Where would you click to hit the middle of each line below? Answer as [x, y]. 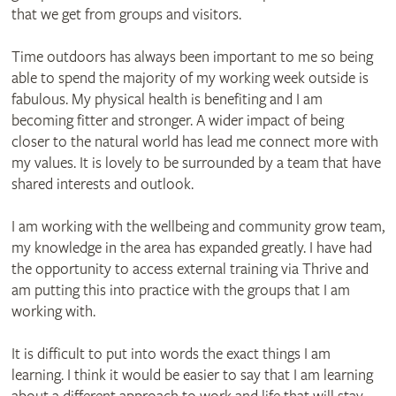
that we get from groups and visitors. [126, 14]
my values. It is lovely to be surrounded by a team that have [196, 163]
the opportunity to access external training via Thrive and [190, 269]
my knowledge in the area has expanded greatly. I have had [191, 247]
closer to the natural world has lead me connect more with [194, 141]
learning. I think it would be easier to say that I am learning [192, 375]
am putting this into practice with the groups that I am [180, 290]
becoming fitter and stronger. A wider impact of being [177, 120]
